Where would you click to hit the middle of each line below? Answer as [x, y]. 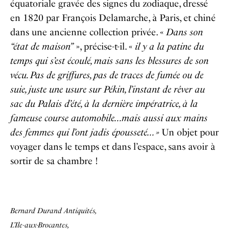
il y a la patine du [169, 47]
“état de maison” [42, 47]
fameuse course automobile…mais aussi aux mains [109, 118]
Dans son [185, 32]
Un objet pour [189, 133]
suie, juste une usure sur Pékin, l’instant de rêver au [108, 90]
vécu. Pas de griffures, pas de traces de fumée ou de [107, 75]
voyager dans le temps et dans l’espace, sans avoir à [113, 147]
